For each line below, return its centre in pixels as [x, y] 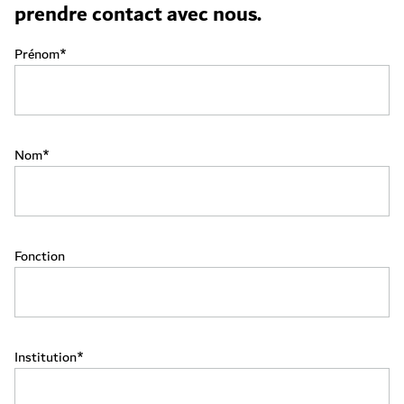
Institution [46, 357]
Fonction [40, 256]
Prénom [37, 54]
